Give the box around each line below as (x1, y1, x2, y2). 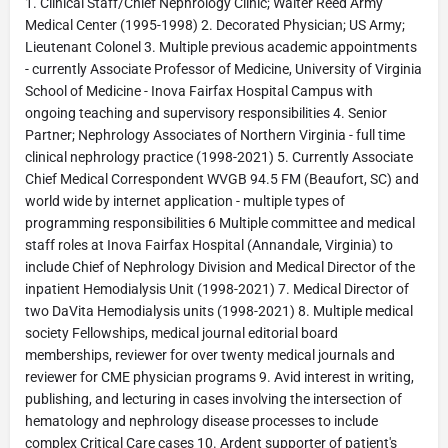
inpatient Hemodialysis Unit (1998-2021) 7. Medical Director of (25, 281, 409, 297)
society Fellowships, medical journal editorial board (25, 325, 338, 341)
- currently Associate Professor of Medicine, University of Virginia (25, 61, 422, 77)
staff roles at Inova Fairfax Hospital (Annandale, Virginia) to (25, 237, 393, 253)
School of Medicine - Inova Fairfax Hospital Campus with (25, 83, 373, 99)
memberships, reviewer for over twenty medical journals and (25, 347, 395, 363)
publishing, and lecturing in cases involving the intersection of (25, 391, 402, 407)
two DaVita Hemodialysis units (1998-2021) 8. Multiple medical (25, 303, 413, 319)
